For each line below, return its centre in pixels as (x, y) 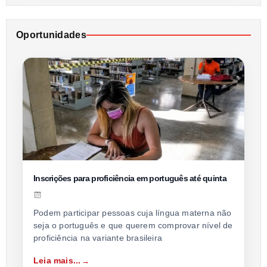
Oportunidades (51, 35)
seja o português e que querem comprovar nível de (133, 226)
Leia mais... (57, 261)
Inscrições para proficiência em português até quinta (130, 178)
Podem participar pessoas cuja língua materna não (133, 213)
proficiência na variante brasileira (98, 238)
